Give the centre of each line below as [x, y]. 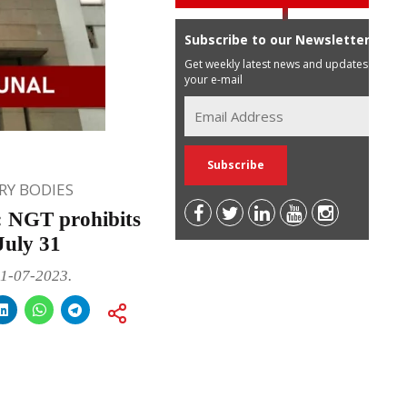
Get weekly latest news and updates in [283, 64]
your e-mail [214, 79]
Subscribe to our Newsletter [278, 39]
